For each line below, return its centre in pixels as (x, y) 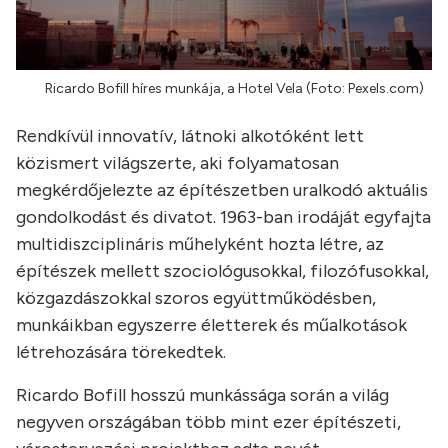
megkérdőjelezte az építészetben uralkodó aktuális (222, 190)
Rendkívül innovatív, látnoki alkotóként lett (190, 136)
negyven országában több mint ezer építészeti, (208, 422)
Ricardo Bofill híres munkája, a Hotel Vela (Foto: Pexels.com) (234, 89)
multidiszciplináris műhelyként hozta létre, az (200, 244)
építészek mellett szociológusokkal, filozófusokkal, (222, 271)
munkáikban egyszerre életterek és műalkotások (211, 325)
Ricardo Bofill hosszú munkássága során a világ (202, 395)
